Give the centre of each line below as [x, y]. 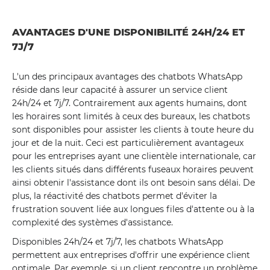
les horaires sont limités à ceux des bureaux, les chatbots [131, 116]
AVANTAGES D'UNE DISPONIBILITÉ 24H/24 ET [128, 32]
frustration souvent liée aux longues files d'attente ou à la [133, 209]
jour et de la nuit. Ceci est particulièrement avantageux [128, 143]
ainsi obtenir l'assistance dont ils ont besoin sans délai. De [133, 183]
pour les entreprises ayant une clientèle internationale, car [134, 156]
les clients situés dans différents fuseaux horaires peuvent [133, 169]
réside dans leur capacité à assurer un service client [120, 90]
